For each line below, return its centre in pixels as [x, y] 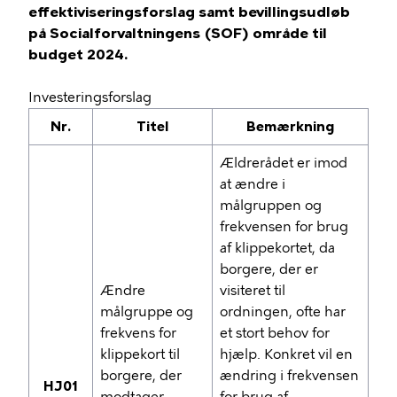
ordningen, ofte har [283, 312]
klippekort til [140, 354]
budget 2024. [78, 54]
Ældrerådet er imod [284, 163]
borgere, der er [269, 269]
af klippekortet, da [277, 248]
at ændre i [253, 184]
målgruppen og [271, 206]
